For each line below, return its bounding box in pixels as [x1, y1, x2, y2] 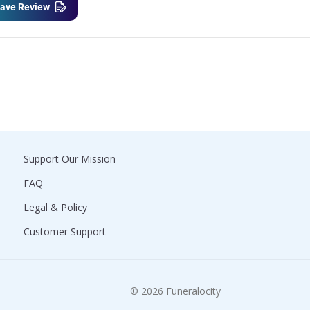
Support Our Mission [24, 152, 116, 165]
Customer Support [24, 224, 106, 238]
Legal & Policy [24, 200, 87, 214]
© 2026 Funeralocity [130, 284, 221, 298]
